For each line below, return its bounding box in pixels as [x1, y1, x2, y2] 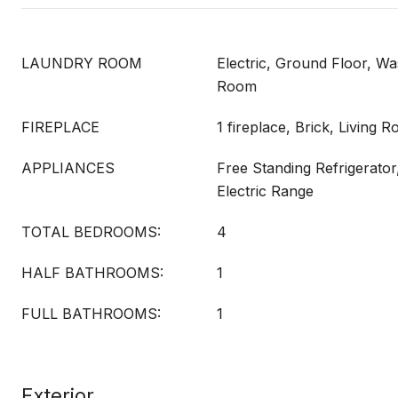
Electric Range [217, 182, 314, 200]
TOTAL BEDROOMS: [21, 223, 161, 241]
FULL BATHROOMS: [21, 305, 161, 322]
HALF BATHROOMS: [21, 264, 163, 282]
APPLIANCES [21, 159, 115, 177]
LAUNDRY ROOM [21, 54, 142, 72]
